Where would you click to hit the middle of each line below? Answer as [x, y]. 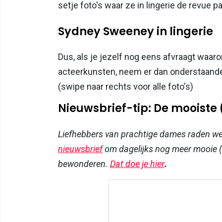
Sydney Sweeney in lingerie [136, 31]
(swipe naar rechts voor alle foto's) [126, 87]
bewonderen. [84, 164]
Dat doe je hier [137, 164]
